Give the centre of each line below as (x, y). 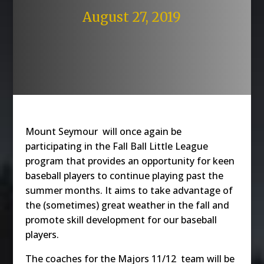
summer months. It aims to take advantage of (129, 190)
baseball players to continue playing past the (124, 175)
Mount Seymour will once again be (103, 131)
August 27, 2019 (132, 17)
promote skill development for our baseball (121, 220)
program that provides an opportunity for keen (130, 161)
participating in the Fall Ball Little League (116, 146)
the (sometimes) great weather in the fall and (127, 205)
